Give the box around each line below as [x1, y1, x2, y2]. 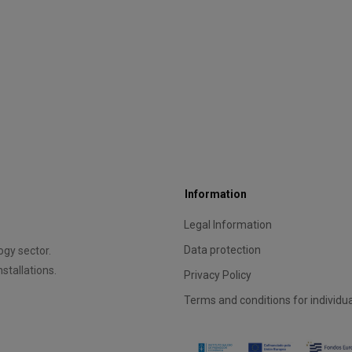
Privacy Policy [184, 269, 251, 281]
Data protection [184, 244, 261, 256]
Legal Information [184, 218, 272, 231]
